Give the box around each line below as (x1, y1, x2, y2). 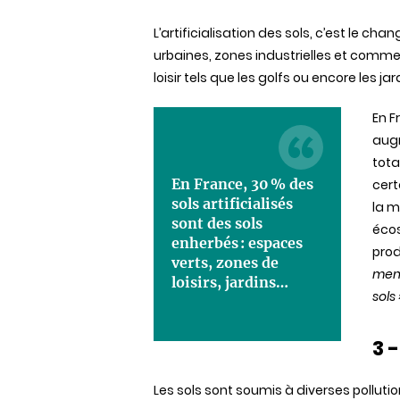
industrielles (255, 46, 331, 64)
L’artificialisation (154, 24, 255, 42)
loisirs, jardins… (171, 273, 288, 291)
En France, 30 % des (171, 175, 313, 193)
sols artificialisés (171, 195, 293, 212)
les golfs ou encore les (235, 69, 379, 87)
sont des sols (171, 214, 262, 232)
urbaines (154, 46, 209, 64)
